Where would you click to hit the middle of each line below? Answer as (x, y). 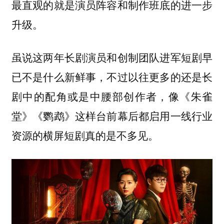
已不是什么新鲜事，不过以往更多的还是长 (112, 77)
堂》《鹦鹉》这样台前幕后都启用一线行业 (112, 116)
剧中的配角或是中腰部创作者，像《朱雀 (112, 96)
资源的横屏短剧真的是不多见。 (85, 135)
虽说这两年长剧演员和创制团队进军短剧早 (112, 57)
